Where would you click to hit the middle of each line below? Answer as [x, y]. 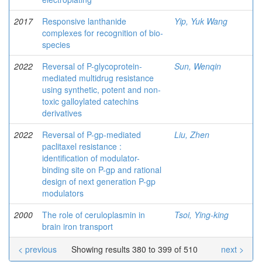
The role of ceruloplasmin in [94, 215]
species [56, 44]
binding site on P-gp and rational [102, 170]
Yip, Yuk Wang [201, 21]
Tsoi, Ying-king [201, 215]
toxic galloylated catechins [90, 101]
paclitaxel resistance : [82, 146]
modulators [63, 193]
